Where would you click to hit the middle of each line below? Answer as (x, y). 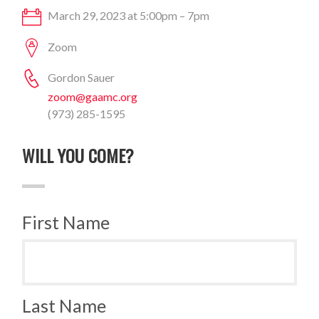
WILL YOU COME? (78, 156)
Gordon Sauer (80, 78)
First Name (66, 223)
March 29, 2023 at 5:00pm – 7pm (128, 16)
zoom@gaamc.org (93, 97)
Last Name (64, 306)
